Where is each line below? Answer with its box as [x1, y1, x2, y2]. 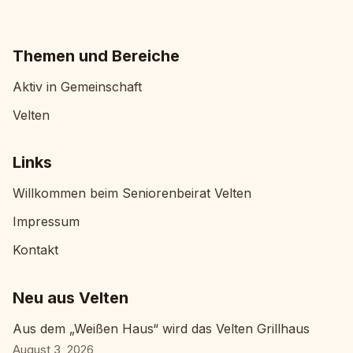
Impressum [13, 214, 80, 230]
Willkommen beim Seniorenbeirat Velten [13, 185, 251, 202]
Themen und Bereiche [13, 46, 180, 65]
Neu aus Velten [13, 288, 128, 307]
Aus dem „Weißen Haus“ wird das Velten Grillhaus [13, 320, 310, 336]
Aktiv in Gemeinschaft [13, 78, 142, 95]
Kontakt [13, 242, 58, 258]
